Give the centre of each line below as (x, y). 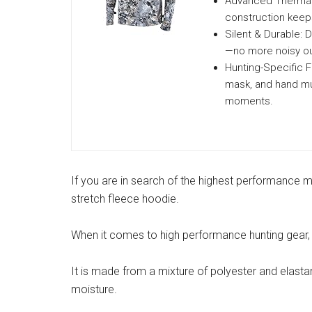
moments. (249, 101)
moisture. (94, 289)
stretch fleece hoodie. (125, 199)
